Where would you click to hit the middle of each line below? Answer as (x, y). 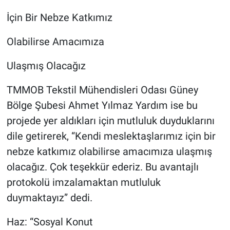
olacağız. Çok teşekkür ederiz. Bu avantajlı (102, 167)
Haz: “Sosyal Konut (50, 222)
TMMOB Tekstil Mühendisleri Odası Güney (102, 90)
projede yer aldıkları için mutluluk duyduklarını (110, 121)
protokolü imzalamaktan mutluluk (83, 183)
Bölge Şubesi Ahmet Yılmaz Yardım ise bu (102, 106)
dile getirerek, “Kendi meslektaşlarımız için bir (111, 136)
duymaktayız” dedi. (49, 198)
